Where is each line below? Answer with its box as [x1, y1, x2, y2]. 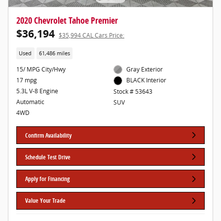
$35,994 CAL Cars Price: [59, 31, 124, 40]
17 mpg [16, 75, 37, 84]
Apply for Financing [25, 175, 70, 184]
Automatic [16, 97, 44, 106]
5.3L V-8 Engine [16, 86, 58, 95]
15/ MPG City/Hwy [16, 65, 66, 74]
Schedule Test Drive [25, 152, 71, 161]
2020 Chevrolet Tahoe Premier [16, 14, 118, 27]
